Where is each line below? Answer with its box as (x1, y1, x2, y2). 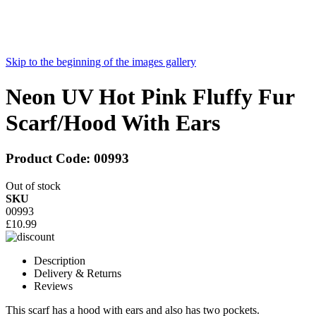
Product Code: (6, 151, 94, 166)
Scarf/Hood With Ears (6, 109, 220, 135)
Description (34, 255, 85, 267)
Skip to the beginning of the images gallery (6, 56, 196, 68)
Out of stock (6, 180, 61, 193)
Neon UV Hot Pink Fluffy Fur (6, 83, 294, 109)
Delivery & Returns (34, 267, 121, 280)
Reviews (34, 280, 73, 293)
